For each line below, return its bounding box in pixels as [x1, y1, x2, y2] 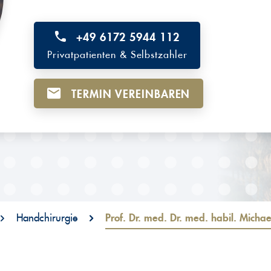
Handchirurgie [16, 213, 77, 223]
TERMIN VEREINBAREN [68, 89, 191, 100]
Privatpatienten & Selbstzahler [47, 50, 188, 60]
